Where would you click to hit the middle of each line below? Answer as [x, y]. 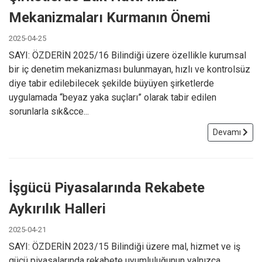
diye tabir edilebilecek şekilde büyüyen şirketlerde [111, 83]
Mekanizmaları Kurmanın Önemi [110, 17]
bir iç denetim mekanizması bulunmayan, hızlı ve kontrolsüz [130, 69]
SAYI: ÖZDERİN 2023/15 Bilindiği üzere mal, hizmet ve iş [125, 246]
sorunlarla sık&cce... [49, 111]
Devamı [228, 132]
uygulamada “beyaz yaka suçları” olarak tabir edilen [113, 97]
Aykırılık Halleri [57, 208]
